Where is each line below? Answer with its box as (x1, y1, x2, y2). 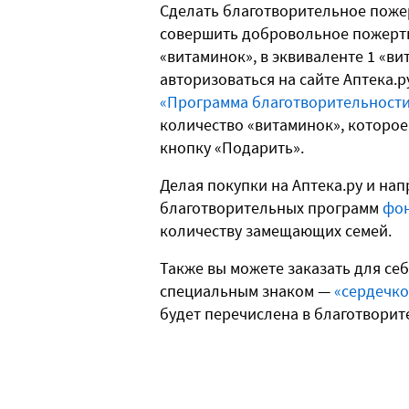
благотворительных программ (160, 197, 383, 219)
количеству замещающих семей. (160, 220, 392, 242)
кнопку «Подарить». (160, 137, 304, 159)
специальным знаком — (160, 280, 334, 302)
